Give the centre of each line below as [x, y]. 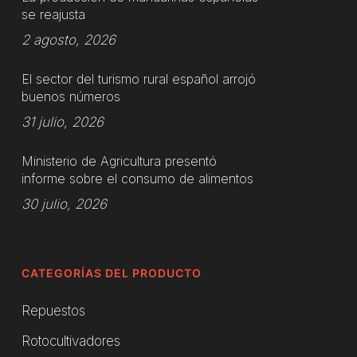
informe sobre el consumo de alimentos [137, 179]
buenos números [71, 97]
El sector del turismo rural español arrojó [138, 79]
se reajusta [53, 15]
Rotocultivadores [71, 341]
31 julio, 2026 [62, 122]
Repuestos [53, 311]
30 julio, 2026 [64, 204]
